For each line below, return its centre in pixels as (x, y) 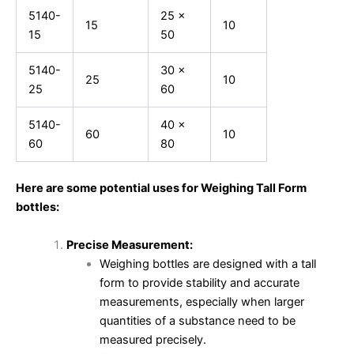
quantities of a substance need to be (197, 320)
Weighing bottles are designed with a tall (207, 264)
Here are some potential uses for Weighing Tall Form (161, 188)
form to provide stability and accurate (199, 282)
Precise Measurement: (129, 245)
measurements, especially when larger (201, 301)
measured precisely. (153, 339)
